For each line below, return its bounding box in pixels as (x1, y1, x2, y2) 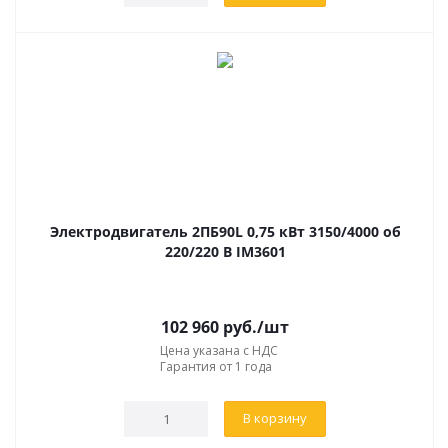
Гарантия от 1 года (160, 357, 272, 375)
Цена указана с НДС (160, 341, 278, 359)
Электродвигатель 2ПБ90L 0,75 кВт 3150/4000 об (49, 221, 401, 241)
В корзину (243, 408, 307, 427)
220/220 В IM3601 (164, 241, 286, 261)
